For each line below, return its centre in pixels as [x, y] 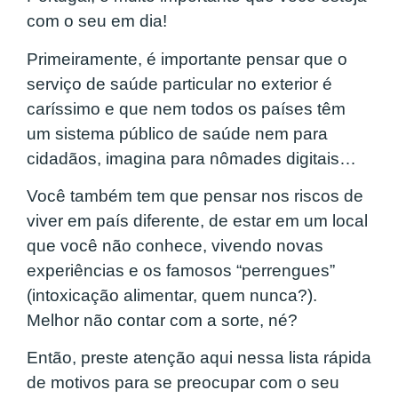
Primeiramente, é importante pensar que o [187, 59]
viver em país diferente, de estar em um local [197, 220]
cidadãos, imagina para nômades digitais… [191, 158]
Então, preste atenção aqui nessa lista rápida [199, 358]
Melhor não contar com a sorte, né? [162, 320]
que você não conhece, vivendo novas [175, 245]
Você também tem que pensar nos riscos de [195, 195]
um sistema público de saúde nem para [177, 133]
